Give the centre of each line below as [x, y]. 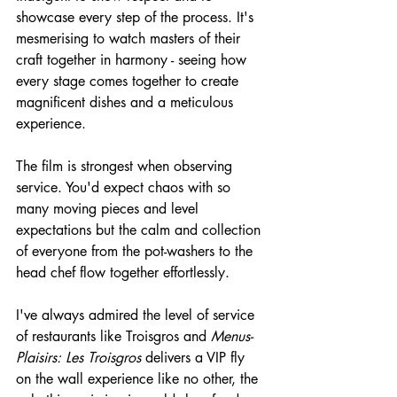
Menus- [232, 336]
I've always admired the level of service [137, 315]
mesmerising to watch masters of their [130, 38]
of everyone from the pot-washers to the [136, 251]
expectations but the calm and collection [140, 230]
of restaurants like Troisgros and [113, 336]
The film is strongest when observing [126, 166]
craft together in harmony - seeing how [133, 59]
